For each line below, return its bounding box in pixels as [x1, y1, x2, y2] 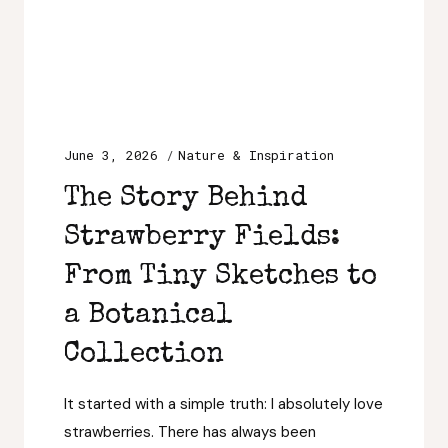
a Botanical [64, 302, 233, 330]
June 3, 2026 [64, 146, 158, 164]
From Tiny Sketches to [64, 263, 377, 291]
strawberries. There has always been [64, 422, 316, 442]
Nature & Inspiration [178, 146, 334, 164]
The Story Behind [64, 185, 307, 213]
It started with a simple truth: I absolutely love [64, 394, 383, 414]
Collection [64, 341, 224, 369]
